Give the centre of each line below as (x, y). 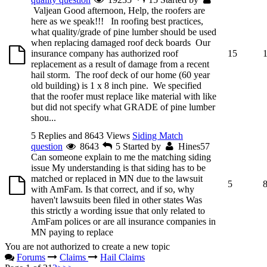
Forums (31, 257)
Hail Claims (122, 257)
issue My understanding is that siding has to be (118, 167)
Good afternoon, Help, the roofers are (134, 10)
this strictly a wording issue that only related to (118, 210)
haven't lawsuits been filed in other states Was (117, 200)
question (47, 146)
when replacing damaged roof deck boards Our (121, 42)
